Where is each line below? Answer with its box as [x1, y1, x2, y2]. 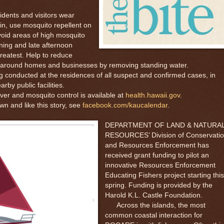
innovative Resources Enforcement [104, 161, 215, 169]
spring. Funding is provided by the [104, 181, 212, 189]
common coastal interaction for [104, 211, 202, 219]
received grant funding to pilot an [104, 151, 209, 159]
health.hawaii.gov [125, 91, 180, 99]
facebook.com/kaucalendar [82, 101, 167, 109]
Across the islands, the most [104, 201, 205, 209]
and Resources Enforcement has [104, 141, 209, 149]
